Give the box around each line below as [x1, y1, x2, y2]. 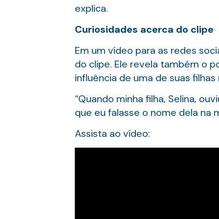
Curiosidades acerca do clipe [74, 23, 214, 36]
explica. [74, 2, 108, 15]
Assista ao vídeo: [74, 127, 150, 140]
